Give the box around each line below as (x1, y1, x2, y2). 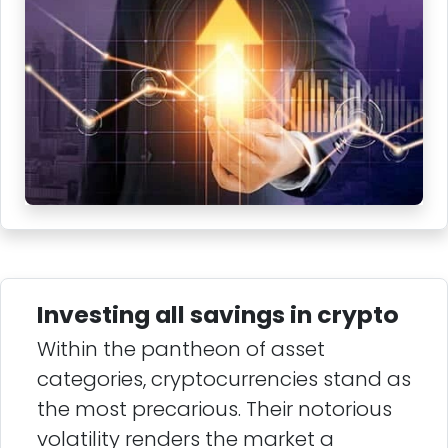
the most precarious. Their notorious (37, 394, 392, 423)
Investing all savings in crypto (37, 297, 399, 331)
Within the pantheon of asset (37, 334, 325, 363)
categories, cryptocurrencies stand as (37, 364, 411, 393)
